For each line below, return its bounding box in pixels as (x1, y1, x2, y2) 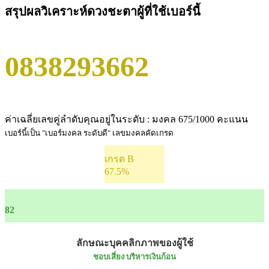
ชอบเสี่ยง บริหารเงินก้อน (93, 252, 176, 262)
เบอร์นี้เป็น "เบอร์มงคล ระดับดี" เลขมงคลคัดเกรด (5, 128, 174, 138)
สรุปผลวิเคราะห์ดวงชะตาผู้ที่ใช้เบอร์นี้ (5, 4, 201, 18)
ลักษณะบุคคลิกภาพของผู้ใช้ (76, 238, 193, 249)
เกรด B (104, 153, 134, 164)
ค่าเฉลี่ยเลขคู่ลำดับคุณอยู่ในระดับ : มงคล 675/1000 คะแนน (5, 113, 248, 124)
